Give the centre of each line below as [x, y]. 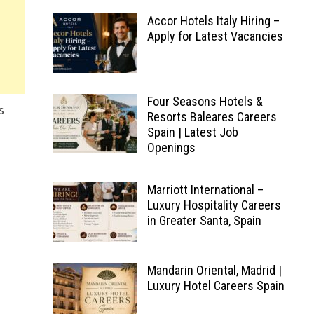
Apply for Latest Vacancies [215, 36]
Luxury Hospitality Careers [214, 205]
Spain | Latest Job [192, 132]
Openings [171, 148]
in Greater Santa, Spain [204, 220]
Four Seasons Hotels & [205, 101]
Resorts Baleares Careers [212, 117]
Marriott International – [205, 190]
